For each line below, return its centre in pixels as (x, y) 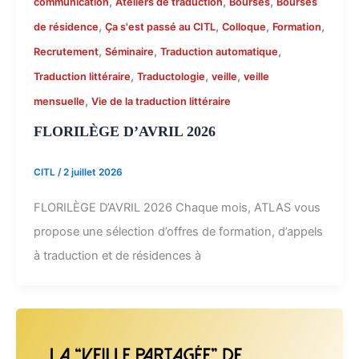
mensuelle (59, 101)
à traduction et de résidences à (117, 256)
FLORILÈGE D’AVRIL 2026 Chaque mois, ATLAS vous (177, 208)
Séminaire (129, 51)
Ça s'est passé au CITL (160, 26)
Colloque (244, 26)
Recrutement (66, 51)
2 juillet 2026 (93, 173)
